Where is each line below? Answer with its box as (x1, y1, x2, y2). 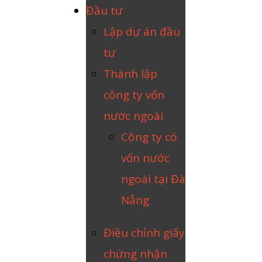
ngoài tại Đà (121, 171, 185, 187)
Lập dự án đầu (104, 24, 180, 39)
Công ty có (121, 129, 177, 144)
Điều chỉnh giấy (104, 225, 185, 240)
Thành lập (104, 66, 157, 81)
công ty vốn (104, 87, 164, 102)
